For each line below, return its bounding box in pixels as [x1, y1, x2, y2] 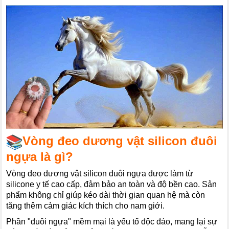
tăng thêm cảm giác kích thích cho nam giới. [6, 201, 165, 210]
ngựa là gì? [6, 149, 74, 164]
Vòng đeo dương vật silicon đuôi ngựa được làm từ [6, 169, 194, 178]
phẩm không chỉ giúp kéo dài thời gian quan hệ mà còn [6, 190, 205, 199]
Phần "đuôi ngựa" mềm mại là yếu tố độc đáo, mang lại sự [6, 217, 218, 226]
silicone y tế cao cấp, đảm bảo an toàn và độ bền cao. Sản [6, 179, 217, 189]
